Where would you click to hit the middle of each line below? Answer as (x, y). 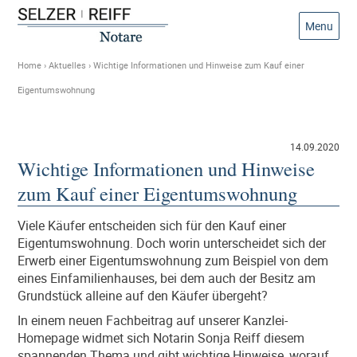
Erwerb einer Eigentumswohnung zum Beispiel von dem (173, 260)
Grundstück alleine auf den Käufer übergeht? (143, 295)
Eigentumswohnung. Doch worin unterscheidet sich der (172, 243)
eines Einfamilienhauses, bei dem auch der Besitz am (167, 278)
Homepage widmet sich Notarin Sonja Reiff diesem (161, 337)
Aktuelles (68, 65)
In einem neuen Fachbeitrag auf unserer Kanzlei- (153, 320)
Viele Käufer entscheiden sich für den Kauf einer (152, 225)
